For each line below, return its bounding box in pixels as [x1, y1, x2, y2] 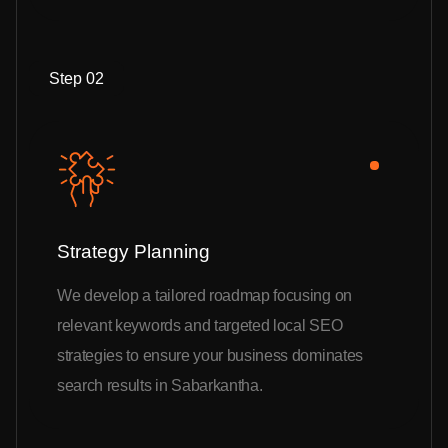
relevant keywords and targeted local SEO [57, 316, 343, 334]
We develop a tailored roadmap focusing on [57, 286, 352, 304]
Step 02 [49, 69, 104, 87]
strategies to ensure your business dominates [57, 346, 363, 364]
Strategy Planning [57, 240, 210, 262]
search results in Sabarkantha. [57, 376, 263, 394]
